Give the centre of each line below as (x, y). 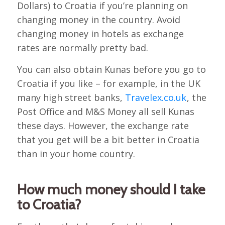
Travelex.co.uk (155, 97)
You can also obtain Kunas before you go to (111, 69)
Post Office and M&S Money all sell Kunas (105, 111)
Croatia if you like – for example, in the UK (108, 83)
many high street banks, (71, 97)
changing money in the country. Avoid (98, 19)
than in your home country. (76, 153)
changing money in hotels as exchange (100, 33)
